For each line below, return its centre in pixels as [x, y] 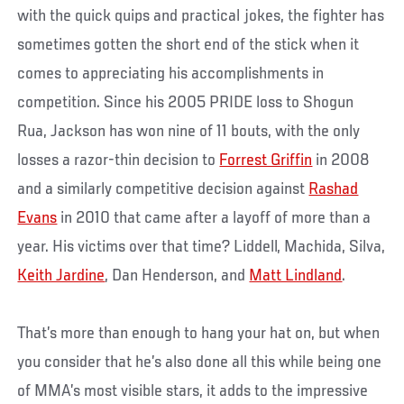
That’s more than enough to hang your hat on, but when [199, 333]
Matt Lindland [296, 275]
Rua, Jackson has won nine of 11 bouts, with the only [189, 131]
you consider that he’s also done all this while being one [200, 362]
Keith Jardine [61, 275]
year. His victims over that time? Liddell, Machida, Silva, [202, 247]
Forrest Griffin [266, 160]
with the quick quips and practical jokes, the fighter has [201, 16]
